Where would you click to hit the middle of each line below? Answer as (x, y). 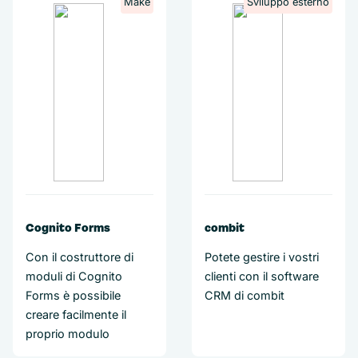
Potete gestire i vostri (262, 257)
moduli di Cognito (74, 276)
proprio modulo (68, 334)
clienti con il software (262, 276)
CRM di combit (245, 295)
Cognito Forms (68, 228)
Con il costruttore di (80, 257)
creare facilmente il (76, 314)
